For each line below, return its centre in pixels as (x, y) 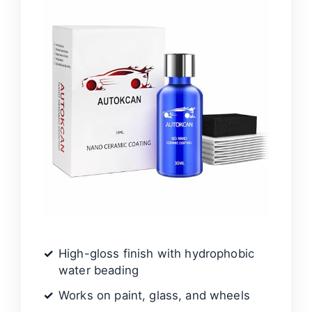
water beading (99, 271)
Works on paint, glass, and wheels (154, 296)
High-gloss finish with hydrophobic (157, 254)
